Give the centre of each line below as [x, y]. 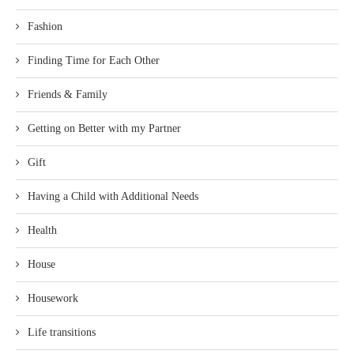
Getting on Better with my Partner [104, 128]
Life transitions [62, 332]
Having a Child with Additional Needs [113, 196]
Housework [53, 298]
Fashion [45, 26]
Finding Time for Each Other [94, 60]
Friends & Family [68, 94]
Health [42, 230]
